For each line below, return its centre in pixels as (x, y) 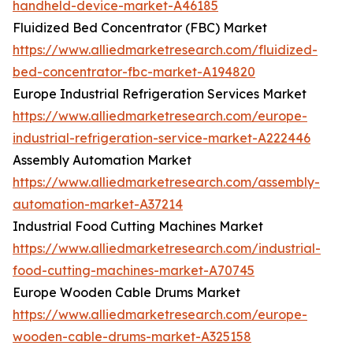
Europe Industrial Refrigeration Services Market (160, 94)
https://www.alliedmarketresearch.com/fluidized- (165, 50)
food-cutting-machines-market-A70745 (134, 271)
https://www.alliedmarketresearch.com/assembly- (166, 182)
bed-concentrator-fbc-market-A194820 (134, 72)
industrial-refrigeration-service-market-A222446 (162, 138)
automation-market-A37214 (98, 204)
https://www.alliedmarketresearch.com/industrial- (167, 249)
